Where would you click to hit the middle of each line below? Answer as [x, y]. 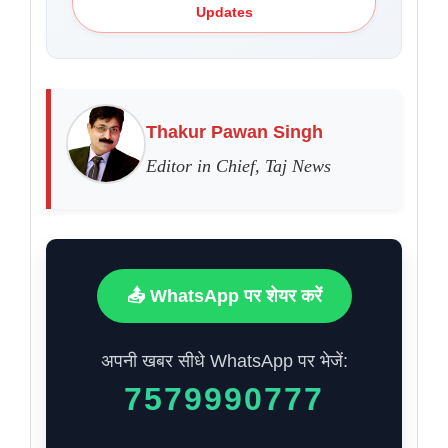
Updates [224, 12]
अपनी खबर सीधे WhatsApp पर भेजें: [224, 361]
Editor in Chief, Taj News [238, 166]
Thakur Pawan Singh [234, 132]
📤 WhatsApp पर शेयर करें [224, 296]
